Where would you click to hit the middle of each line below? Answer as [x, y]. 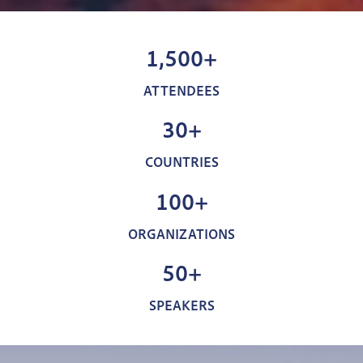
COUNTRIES [181, 162]
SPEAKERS [181, 305]
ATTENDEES [181, 90]
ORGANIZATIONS [181, 233]
